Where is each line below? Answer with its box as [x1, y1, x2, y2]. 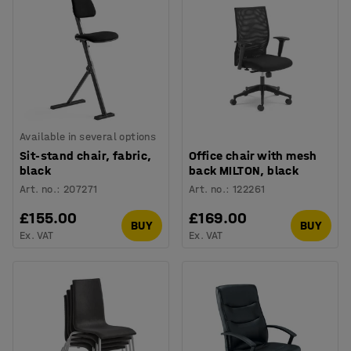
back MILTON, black [189, 162, 299, 178]
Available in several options [20, 129, 157, 143]
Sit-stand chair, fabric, [20, 147, 152, 163]
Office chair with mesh [189, 147, 317, 163]
